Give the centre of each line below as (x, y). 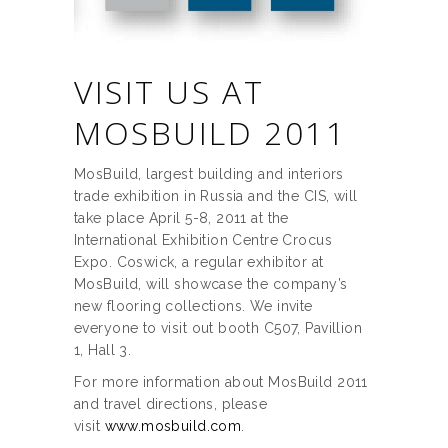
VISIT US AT (169, 92)
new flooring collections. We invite (193, 306)
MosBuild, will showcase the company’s (211, 284)
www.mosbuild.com (173, 426)
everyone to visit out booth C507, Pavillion (218, 328)
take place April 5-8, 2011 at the (181, 218)
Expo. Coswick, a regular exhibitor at (199, 262)
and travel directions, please (171, 404)
